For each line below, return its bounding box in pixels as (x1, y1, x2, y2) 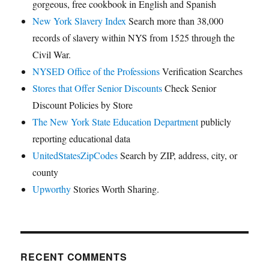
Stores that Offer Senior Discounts (32, 82, 163, 95)
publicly (198, 115, 232, 128)
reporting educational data (32, 132, 131, 145)
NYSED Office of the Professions (32, 65, 160, 78)
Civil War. (32, 48, 71, 61)
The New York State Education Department (32, 115, 199, 128)
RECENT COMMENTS (20, 250, 127, 264)
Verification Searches (160, 65, 243, 78)
